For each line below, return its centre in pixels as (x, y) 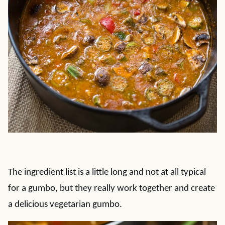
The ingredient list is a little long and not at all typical (107, 173)
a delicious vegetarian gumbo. (65, 205)
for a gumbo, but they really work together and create (111, 189)
